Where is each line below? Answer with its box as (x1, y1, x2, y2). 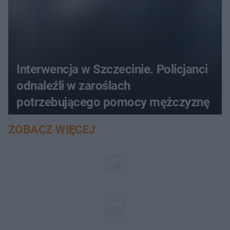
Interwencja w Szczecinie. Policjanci (16, 62, 208, 76)
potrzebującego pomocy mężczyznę (16, 94, 210, 109)
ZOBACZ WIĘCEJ (8, 123, 95, 136)
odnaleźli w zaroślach (16, 78, 130, 93)
